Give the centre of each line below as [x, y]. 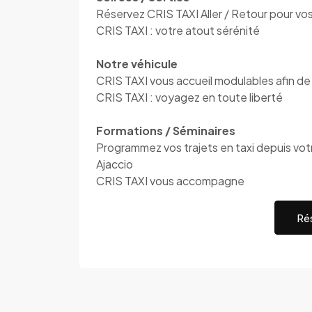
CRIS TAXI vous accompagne [170, 181]
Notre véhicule [137, 64]
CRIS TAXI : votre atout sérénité [178, 30]
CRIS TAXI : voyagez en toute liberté [189, 97]
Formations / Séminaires [166, 131]
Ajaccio [115, 164]
